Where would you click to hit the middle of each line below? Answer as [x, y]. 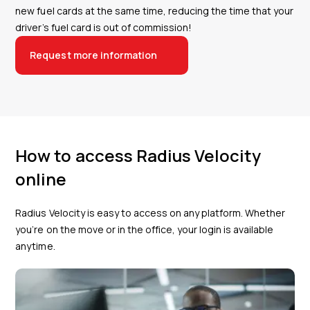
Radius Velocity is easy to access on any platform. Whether [151, 212]
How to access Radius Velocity [138, 155]
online [41, 179]
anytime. [35, 246]
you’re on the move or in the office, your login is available [145, 229]
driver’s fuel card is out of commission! [104, 27]
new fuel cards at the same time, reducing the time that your [155, 10]
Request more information [93, 55]
